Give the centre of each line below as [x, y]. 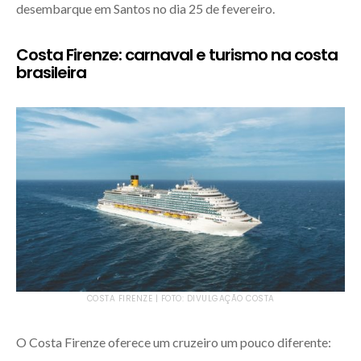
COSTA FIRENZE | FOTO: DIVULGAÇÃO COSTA [180, 299]
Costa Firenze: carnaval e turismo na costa [177, 54]
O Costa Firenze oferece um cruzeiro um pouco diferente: [174, 342]
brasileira [51, 72]
